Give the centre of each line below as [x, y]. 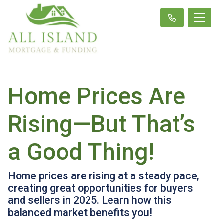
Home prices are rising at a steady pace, [104, 176]
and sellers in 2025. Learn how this [90, 200]
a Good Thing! [81, 152]
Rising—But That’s [101, 124]
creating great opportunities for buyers [100, 188]
